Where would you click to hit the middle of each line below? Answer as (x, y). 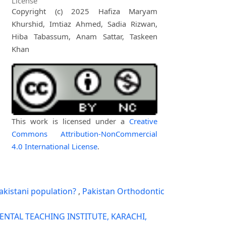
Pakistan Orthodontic (123, 191)
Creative (144, 121)
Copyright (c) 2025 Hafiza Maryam (85, 11)
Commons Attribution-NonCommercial (85, 133)
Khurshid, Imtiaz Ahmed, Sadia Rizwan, (85, 23)
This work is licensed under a (71, 121)
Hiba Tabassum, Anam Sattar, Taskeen (85, 36)
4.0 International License (55, 146)
